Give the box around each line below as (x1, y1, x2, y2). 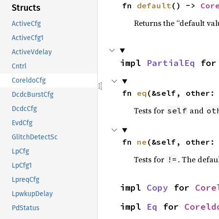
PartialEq (147, 57, 195, 68)
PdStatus (12, 204, 40, 213)
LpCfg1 (12, 161, 32, 170)
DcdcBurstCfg (12, 90, 53, 99)
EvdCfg (12, 119, 32, 128)
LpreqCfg (12, 175, 39, 184)
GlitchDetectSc (12, 133, 58, 142)
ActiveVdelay (12, 48, 52, 57)
